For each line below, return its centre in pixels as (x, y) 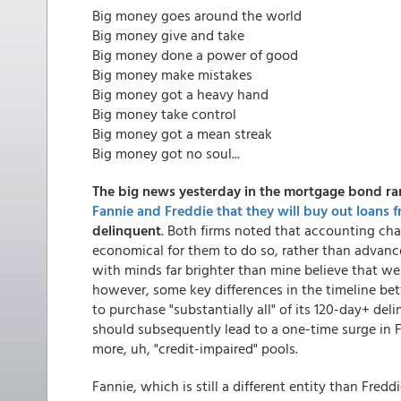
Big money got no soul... (166, 153)
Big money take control (164, 114)
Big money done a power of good (195, 55)
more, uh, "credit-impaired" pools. (195, 348)
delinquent (127, 230)
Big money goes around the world (197, 15)
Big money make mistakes (172, 74)
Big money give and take (168, 35)
